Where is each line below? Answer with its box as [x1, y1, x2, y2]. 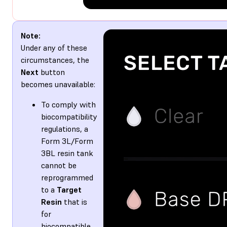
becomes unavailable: [21, 79, 95, 89]
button [39, 66, 65, 77]
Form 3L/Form [41, 135, 93, 146]
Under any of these [21, 42, 87, 53]
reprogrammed [41, 172, 93, 182]
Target [57, 184, 82, 195]
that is [62, 196, 87, 207]
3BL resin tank [41, 147, 93, 158]
